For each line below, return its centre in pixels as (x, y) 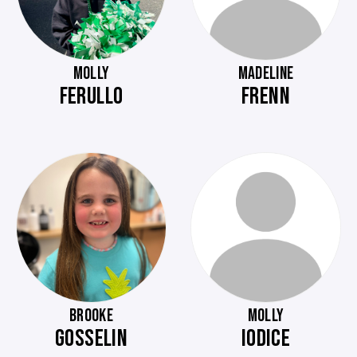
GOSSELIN (91, 339)
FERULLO (91, 96)
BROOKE (91, 316)
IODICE (266, 339)
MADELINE (266, 74)
